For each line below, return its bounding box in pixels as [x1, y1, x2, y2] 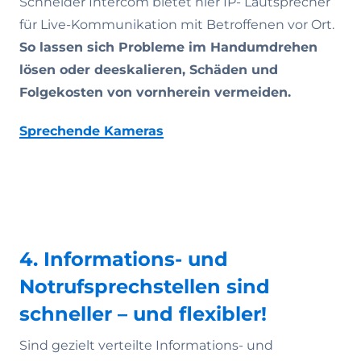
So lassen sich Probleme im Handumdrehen [19, 39, 317, 55]
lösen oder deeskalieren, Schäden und [19, 62, 278, 77]
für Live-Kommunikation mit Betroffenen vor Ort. [19, 17, 334, 32]
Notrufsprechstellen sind [19, 275, 270, 298]
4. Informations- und [19, 247, 228, 271]
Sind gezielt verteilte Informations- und [19, 338, 273, 353]
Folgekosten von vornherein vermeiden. [19, 85, 291, 100]
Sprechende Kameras [19, 123, 164, 139]
